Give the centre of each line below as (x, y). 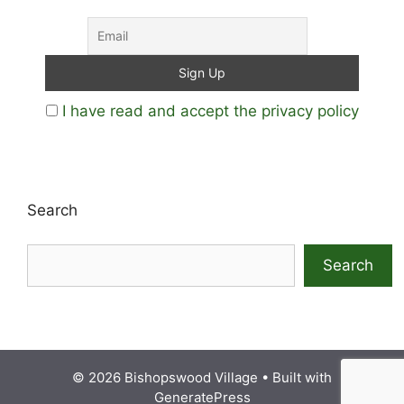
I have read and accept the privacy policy (210, 110)
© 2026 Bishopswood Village (165, 377)
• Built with (295, 377)
